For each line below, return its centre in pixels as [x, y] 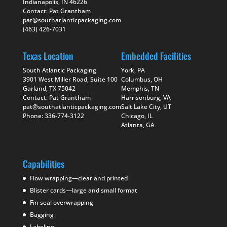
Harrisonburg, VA [146, 98]
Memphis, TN [140, 89]
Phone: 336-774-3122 [53, 116]
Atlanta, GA [138, 125]
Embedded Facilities [156, 56]
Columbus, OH [142, 80]
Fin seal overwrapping [61, 202]
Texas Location [48, 56]
